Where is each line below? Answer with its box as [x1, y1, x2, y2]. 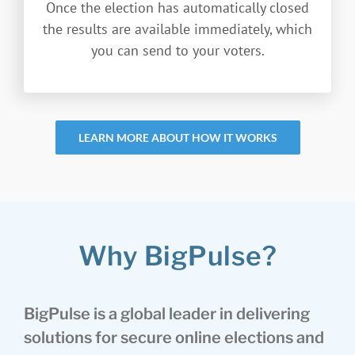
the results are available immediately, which [43, 19, 312, 38]
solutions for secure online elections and [23, 327, 324, 347]
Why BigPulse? [78, 239, 277, 272]
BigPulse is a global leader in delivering [23, 303, 310, 323]
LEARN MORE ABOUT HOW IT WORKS [78, 130, 277, 144]
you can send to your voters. [90, 40, 265, 59]
